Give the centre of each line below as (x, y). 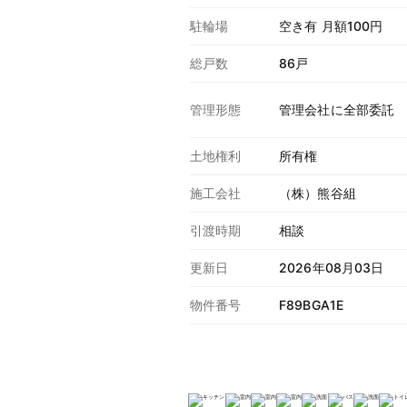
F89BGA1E (311, 305)
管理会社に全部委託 (337, 110)
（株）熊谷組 (318, 194)
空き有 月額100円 (331, 26)
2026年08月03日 (332, 268)
